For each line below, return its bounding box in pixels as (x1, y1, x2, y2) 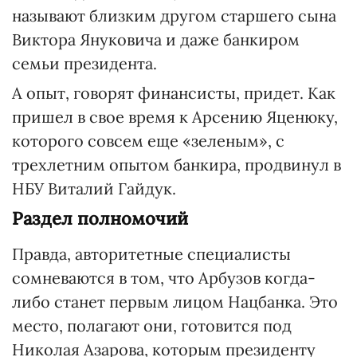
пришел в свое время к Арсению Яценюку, (12, 107, 338, 127)
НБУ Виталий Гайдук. (12, 178, 176, 198)
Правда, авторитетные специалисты (12, 244, 291, 264)
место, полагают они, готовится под (12, 316, 292, 335)
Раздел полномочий (12, 207, 188, 229)
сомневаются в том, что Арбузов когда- (12, 268, 316, 288)
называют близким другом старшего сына (12, 6, 336, 25)
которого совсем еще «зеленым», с (12, 131, 284, 151)
